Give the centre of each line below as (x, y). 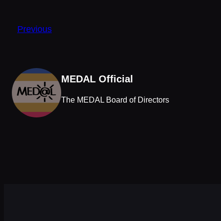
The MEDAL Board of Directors (115, 100)
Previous (35, 29)
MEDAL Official (97, 79)
